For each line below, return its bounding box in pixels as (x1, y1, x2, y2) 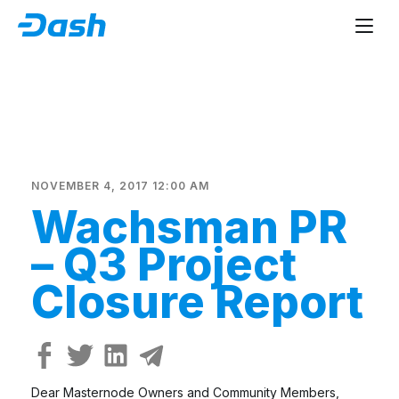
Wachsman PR (31, 200, 347, 254)
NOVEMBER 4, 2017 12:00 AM (31, 179, 209, 192)
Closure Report (31, 275, 363, 329)
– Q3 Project (31, 238, 297, 291)
